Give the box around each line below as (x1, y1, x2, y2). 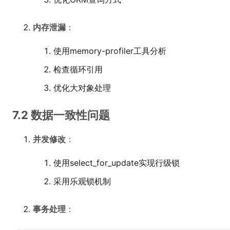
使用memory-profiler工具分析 (53, 46, 166, 56)
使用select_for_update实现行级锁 (53, 158, 180, 168)
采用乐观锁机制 (53, 176, 111, 186)
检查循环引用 (53, 64, 103, 74)
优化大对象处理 (53, 83, 111, 93)
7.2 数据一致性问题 (12, 108, 110, 122)
